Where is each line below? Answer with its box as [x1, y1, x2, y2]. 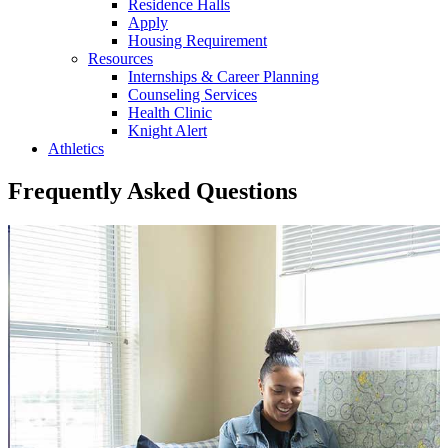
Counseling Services [128, 85, 257, 103]
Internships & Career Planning [128, 67, 319, 85]
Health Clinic [128, 103, 212, 121]
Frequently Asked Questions [8, 177, 297, 204]
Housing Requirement [128, 31, 267, 49]
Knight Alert [128, 121, 207, 139]
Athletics [48, 139, 104, 157]
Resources [88, 49, 153, 67]
